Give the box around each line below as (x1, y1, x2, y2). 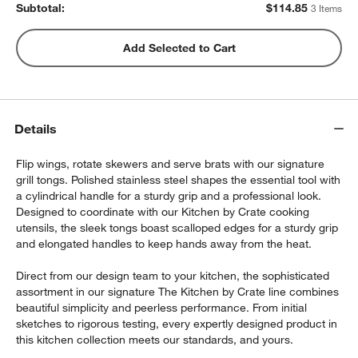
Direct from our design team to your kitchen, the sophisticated (16, 268, 330, 283)
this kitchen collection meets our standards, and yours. (16, 332, 294, 347)
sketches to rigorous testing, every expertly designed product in (16, 316, 338, 331)
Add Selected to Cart (122, 40, 236, 55)
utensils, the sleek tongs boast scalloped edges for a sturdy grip (16, 220, 339, 235)
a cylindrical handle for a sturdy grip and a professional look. (16, 188, 322, 203)
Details (14, 121, 58, 137)
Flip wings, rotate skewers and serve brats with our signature (16, 156, 325, 171)
